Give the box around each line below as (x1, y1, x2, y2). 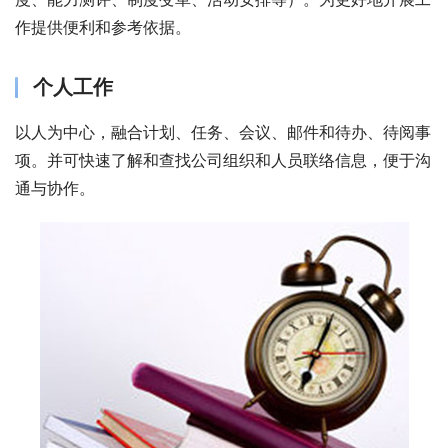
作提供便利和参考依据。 (15, 17, 191, 38)
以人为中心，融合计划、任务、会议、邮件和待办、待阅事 (15, 122, 431, 143)
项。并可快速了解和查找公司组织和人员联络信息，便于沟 (15, 150, 431, 171)
